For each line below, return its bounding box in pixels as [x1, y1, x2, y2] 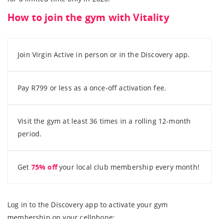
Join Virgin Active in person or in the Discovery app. [18, 49, 190, 59]
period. [18, 129, 42, 138]
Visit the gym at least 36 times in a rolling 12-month [18, 116, 191, 126]
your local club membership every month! [57, 162, 199, 172]
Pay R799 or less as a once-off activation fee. [18, 83, 167, 92]
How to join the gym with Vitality [7, 10, 169, 24]
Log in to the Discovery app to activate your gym [7, 199, 168, 209]
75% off [31, 162, 57, 172]
